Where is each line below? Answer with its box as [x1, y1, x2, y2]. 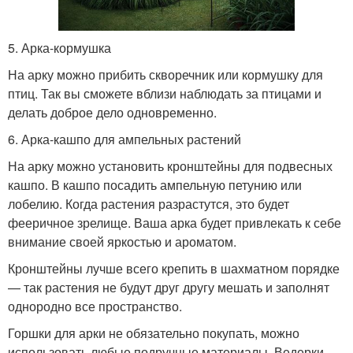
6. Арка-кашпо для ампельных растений [8, 129, 241, 148]
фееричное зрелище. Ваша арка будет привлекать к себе [8, 213, 341, 232]
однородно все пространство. [8, 296, 182, 315]
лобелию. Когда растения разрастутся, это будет [8, 194, 289, 213]
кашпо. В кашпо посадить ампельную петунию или [8, 175, 302, 194]
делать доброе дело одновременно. [8, 102, 217, 121]
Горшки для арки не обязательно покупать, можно [8, 323, 299, 342]
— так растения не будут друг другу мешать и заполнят [8, 277, 329, 296]
